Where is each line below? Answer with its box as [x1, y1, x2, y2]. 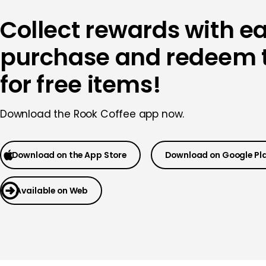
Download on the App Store [12, 148, 126, 161]
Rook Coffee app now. [73, 106, 185, 121]
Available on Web [15, 184, 88, 197]
